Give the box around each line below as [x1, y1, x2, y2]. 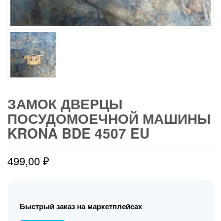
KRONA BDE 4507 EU [7, 123, 149, 144]
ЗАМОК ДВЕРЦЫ [7, 93, 122, 114]
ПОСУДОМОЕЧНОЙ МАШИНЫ [7, 108, 211, 129]
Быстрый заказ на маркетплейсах [20, 201, 142, 212]
